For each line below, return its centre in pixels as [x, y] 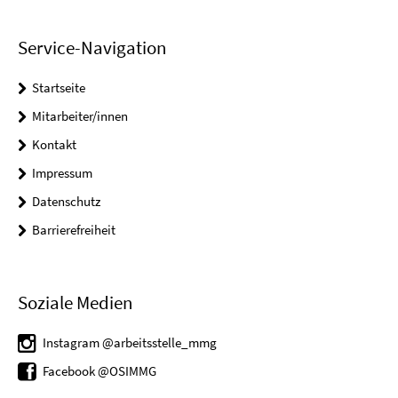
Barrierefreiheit [74, 229]
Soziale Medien [75, 303]
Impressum [62, 172]
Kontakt [54, 144]
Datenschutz [66, 201]
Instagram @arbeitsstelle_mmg [130, 343]
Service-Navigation [92, 47]
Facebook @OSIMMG [99, 371]
